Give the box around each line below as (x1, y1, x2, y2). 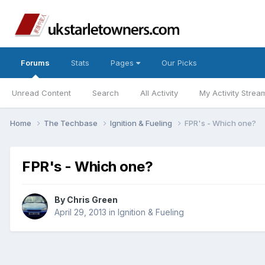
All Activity (140, 88, 178, 98)
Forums (21, 58, 50, 67)
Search (92, 88, 119, 98)
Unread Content (12, 88, 71, 98)
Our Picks (161, 58, 197, 67)
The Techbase (44, 118, 99, 128)
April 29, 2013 (54, 207, 106, 218)
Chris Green (67, 195, 118, 205)
